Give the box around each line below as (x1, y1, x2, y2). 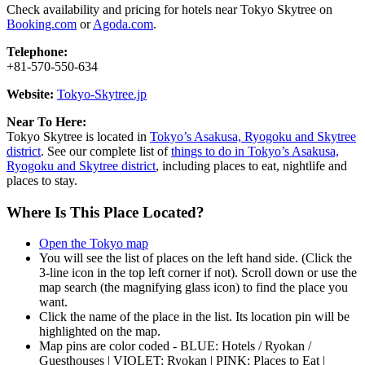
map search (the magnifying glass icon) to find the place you (39, 280, 348, 295)
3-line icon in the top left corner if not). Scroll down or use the (39, 266, 357, 280)
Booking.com (7, 16, 77, 31)
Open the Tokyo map (39, 236, 148, 251)
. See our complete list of (41, 143, 171, 158)
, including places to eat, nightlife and (156, 158, 347, 173)
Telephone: (7, 44, 68, 59)
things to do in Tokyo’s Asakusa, (171, 143, 339, 158)
